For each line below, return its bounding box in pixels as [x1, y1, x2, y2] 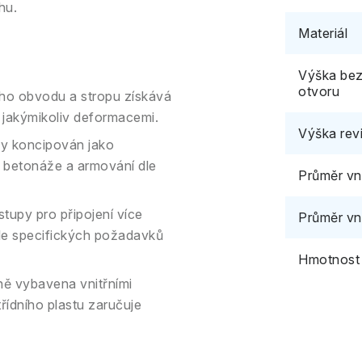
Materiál [298, 25, 347, 41]
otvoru [298, 83, 339, 99]
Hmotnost [298, 251, 360, 267]
